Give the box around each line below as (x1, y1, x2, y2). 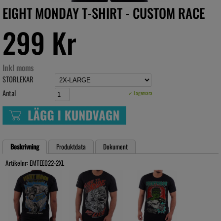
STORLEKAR (2, 74, 34, 84)
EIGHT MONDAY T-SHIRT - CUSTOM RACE (2, 3, 205, 23)
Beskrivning (10, 141, 39, 151)
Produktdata (56, 141, 86, 151)
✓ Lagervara (128, 89, 152, 97)
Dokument (103, 141, 128, 151)
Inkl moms (2, 62, 34, 74)
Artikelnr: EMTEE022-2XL (5, 157, 64, 168)
